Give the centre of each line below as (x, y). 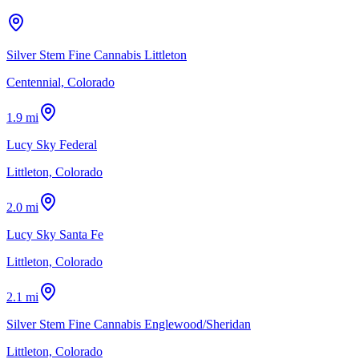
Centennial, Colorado (61, 82)
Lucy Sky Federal (52, 144)
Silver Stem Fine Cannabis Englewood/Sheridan (129, 324)
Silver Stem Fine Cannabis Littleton (97, 54)
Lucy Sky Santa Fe (55, 234)
